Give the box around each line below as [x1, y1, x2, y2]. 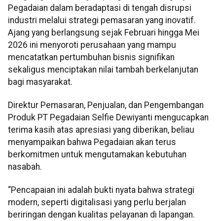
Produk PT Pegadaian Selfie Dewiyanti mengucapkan [8, 112, 209, 122]
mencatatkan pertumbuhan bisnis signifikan [8, 52, 175, 62]
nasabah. [8, 161, 42, 172]
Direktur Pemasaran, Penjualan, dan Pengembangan [8, 100, 204, 110]
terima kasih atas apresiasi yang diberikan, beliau [8, 124, 194, 135]
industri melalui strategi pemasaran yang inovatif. [8, 15, 196, 25]
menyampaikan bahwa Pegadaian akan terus [8, 137, 176, 147]
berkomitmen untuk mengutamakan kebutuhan [8, 149, 186, 159]
